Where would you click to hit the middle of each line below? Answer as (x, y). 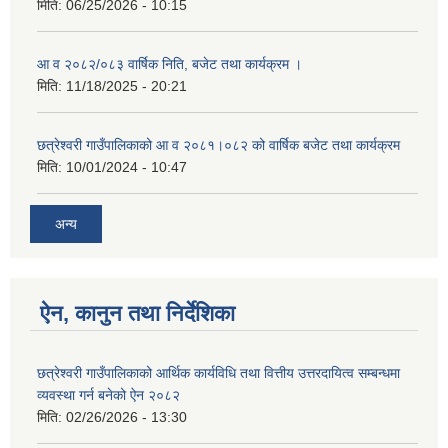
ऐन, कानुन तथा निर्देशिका (137, 313)
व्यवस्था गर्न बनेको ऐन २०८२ (108, 394)
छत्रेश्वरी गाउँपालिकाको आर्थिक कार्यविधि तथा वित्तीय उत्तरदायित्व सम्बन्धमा (218, 372)
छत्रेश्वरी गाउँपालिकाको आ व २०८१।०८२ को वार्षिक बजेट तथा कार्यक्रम (218, 145)
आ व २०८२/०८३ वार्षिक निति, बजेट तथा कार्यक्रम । (169, 64)
